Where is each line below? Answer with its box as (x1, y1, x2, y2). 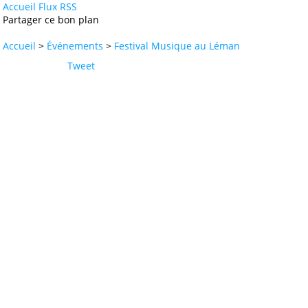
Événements (47, 39, 103, 52)
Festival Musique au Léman (114, 39, 240, 52)
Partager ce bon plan (3, 13, 99, 26)
